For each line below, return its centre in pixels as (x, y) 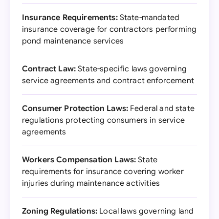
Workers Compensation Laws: (79, 160)
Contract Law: (49, 69)
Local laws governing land (146, 211)
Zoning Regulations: (60, 211)
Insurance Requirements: (70, 18)
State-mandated (149, 18)
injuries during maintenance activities (91, 183)
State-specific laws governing (131, 69)
